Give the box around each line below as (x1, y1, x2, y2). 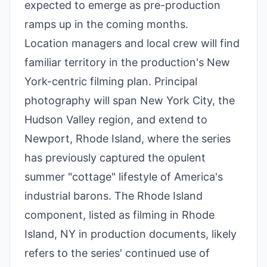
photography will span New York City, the (24, 94, 235, 107)
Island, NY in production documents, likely (24, 228, 237, 240)
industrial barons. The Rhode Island (24, 190, 203, 202)
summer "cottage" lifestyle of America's (24, 170, 223, 183)
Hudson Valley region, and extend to (24, 113, 207, 126)
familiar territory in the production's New (24, 56, 230, 69)
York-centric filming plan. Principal (24, 75, 197, 88)
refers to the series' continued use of (24, 247, 210, 259)
